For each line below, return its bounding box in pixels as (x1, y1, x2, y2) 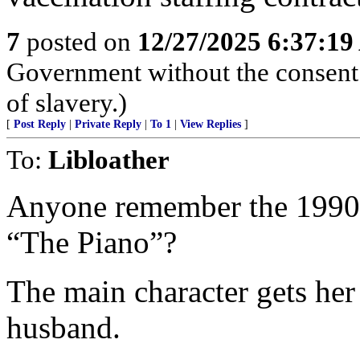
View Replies (180, 118, 241, 130)
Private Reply (75, 118, 141, 130)
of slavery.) (6, 88, 127, 117)
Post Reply (14, 118, 66, 130)
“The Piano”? (6, 225, 177, 260)
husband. (6, 310, 121, 345)
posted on (20, 27, 137, 56)
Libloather (48, 145, 170, 174)
